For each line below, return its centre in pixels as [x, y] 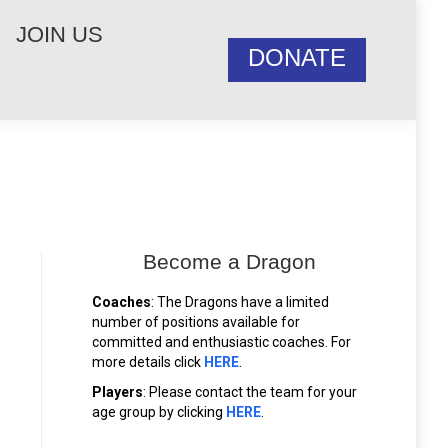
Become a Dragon [229, 261]
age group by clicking [157, 412]
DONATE [297, 57]
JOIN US [59, 34]
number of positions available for [196, 322]
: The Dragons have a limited [240, 302]
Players [117, 392]
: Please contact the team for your [250, 392]
